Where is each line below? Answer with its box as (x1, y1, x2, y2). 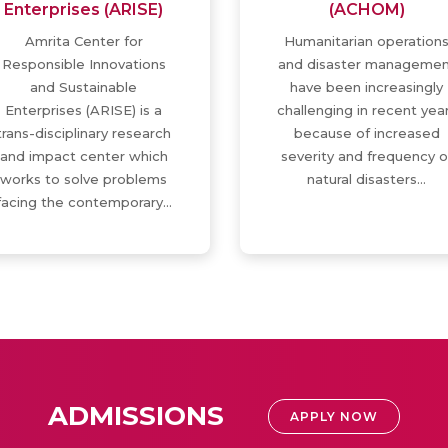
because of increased (293, 125, 440, 141)
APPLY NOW (290, 409, 378, 424)
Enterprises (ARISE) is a (5, 102, 162, 118)
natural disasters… (307, 171, 426, 187)
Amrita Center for (24, 33, 143, 49)
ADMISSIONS (48, 400, 224, 432)
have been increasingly (290, 79, 443, 95)
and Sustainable (30, 79, 137, 95)
